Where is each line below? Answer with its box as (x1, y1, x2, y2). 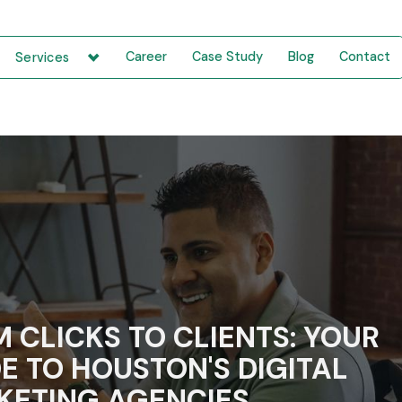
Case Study (192, 48, 264, 66)
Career (126, 48, 168, 66)
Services (15, 48, 70, 66)
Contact (339, 48, 391, 66)
